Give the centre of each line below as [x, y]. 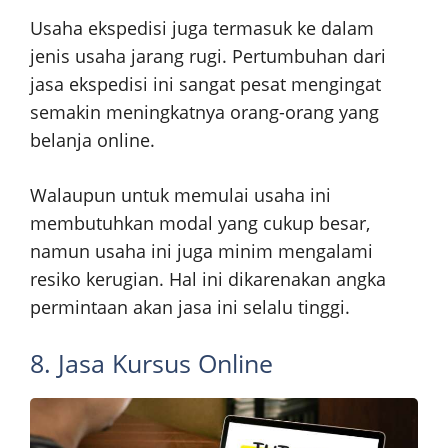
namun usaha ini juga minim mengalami [201, 250]
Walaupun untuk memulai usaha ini [180, 194]
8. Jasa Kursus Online [151, 362]
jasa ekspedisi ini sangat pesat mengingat [205, 83]
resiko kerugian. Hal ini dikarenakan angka [208, 278]
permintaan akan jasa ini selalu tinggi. [190, 306]
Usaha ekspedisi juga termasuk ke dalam [202, 27]
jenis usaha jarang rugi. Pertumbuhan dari [208, 55]
